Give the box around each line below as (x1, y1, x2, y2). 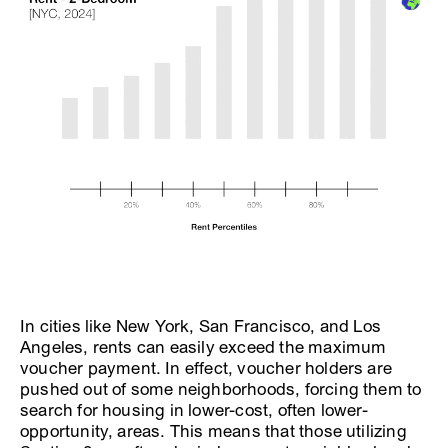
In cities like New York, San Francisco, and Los (20, 315, 382, 337)
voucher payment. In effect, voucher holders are (20, 357, 393, 379)
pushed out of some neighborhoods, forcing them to (20, 378, 422, 400)
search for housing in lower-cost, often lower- (20, 399, 368, 421)
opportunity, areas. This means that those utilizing (20, 420, 407, 442)
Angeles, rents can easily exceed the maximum (20, 336, 387, 358)
